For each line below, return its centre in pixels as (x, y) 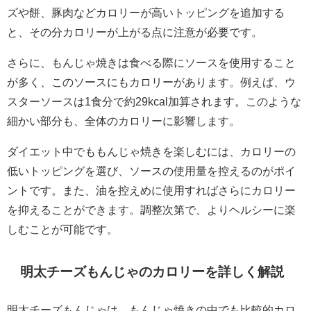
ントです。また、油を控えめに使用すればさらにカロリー (151, 190)
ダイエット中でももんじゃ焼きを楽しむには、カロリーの (151, 151)
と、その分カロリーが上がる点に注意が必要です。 (135, 32)
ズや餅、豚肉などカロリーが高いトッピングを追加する (146, 12)
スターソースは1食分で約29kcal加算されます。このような (154, 101)
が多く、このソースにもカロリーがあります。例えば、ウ (151, 82)
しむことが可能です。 (62, 229)
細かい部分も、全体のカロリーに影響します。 (124, 120)
